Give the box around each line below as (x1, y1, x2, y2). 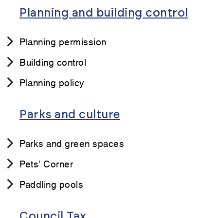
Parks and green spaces (19, 136, 124, 150)
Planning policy (19, 75, 84, 89)
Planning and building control (19, 7, 188, 19)
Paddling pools (19, 177, 83, 191)
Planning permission (19, 35, 107, 48)
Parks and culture (19, 109, 120, 121)
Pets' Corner (19, 157, 73, 170)
